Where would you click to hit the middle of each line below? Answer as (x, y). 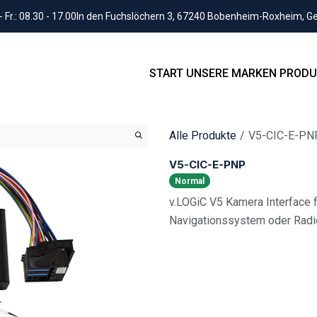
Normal (189, 181)
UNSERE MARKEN (231, 73)
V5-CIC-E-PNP (207, 164)
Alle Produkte (203, 135)
